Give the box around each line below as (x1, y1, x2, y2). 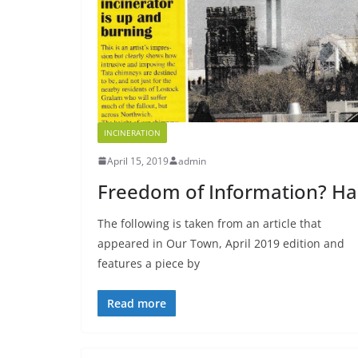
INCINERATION (104, 126, 161, 138)
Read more (107, 295, 166, 311)
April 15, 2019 (107, 153, 169, 168)
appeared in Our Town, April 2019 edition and (97, 235, 344, 251)
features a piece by (97, 255, 200, 271)
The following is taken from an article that (97, 215, 321, 231)
